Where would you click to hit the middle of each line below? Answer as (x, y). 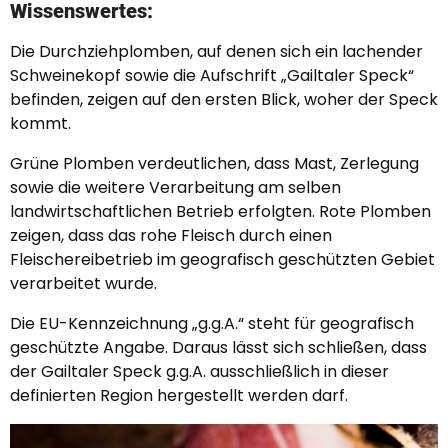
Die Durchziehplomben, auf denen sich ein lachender (216, 51)
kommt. (40, 123)
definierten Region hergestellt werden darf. (179, 395)
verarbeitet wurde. (83, 283)
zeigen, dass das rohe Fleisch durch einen (171, 235)
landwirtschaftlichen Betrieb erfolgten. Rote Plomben (220, 211)
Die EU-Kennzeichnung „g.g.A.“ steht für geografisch (212, 323)
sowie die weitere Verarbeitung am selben (175, 187)
